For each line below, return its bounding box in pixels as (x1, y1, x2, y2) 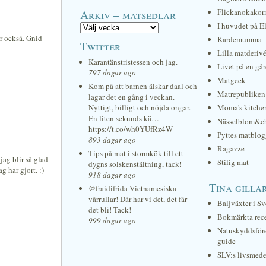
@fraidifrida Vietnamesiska (88, 183, 176, 194)
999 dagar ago (88, 215, 136, 226)
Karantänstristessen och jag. (88, 56, 178, 67)
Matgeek (217, 75, 246, 85)
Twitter (80, 38, 121, 53)
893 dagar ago (88, 134, 136, 145)
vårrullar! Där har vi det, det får (88, 194, 187, 204)
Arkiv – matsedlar (80, 7, 176, 22)
